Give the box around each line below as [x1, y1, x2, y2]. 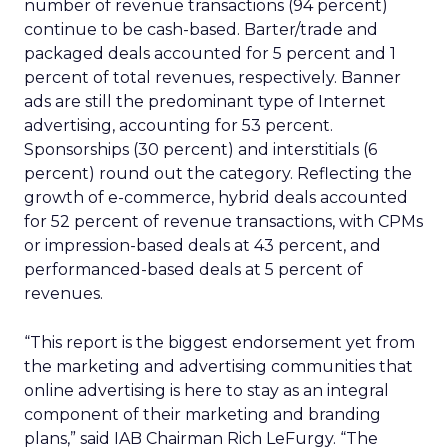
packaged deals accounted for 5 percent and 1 [24, 44, 396, 63]
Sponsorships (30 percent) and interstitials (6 [24, 140, 377, 159]
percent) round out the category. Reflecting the [24, 164, 412, 183]
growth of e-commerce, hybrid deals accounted [24, 188, 408, 207]
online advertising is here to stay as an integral [24, 381, 389, 400]
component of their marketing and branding [24, 405, 381, 424]
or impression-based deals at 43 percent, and [24, 236, 381, 255]
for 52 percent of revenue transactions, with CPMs [24, 212, 423, 231]
